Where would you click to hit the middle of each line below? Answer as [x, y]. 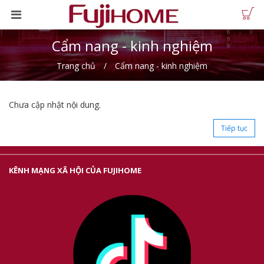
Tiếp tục [234, 128]
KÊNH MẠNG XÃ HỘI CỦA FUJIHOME [75, 170]
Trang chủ [76, 66]
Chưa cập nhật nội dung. [55, 105]
